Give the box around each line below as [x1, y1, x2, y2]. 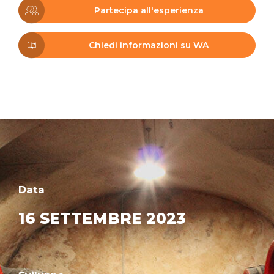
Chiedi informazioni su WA [89, 40, 209, 51]
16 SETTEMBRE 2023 [18, 209, 186, 228]
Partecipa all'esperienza [94, 5, 204, 17]
